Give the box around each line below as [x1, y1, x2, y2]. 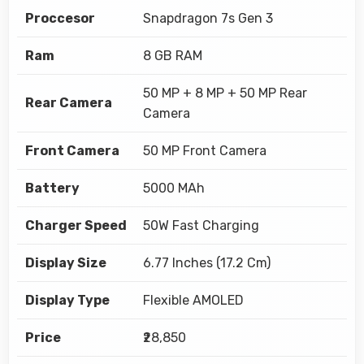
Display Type [25, 292, 110, 308]
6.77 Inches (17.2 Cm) [143, 254, 271, 271]
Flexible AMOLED [143, 292, 244, 308]
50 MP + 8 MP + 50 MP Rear [143, 84, 307, 101]
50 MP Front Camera [143, 142, 266, 158]
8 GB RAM [143, 47, 202, 63]
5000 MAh [143, 180, 205, 196]
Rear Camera [25, 94, 112, 110]
